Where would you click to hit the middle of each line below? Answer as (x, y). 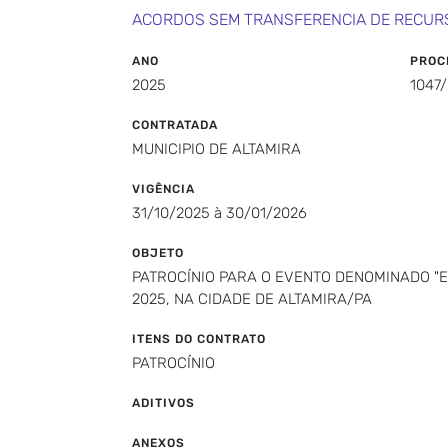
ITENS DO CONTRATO (199, 339)
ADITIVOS (163, 403)
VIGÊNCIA (163, 189)
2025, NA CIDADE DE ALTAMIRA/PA (252, 299)
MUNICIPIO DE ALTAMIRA (216, 149)
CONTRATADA (175, 125)
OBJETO (158, 253)
